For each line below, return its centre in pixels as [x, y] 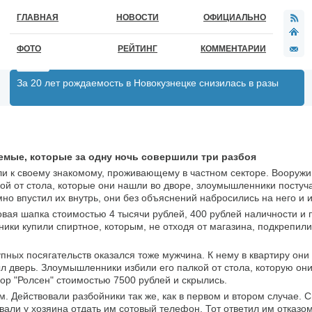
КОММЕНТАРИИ [233, 49]
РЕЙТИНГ [138, 49]
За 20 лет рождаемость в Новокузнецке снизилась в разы [148, 83]
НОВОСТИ [138, 17]
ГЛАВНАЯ [38, 17]
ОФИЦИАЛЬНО [235, 17]
